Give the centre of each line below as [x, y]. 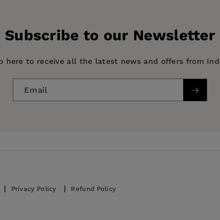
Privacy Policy [34, 189]
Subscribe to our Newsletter [110, 35]
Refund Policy [94, 189]
